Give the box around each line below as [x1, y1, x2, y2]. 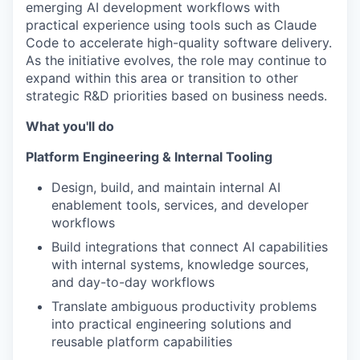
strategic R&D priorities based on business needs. [26, 88, 327, 104]
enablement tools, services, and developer [51, 197, 309, 213]
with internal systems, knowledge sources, [51, 256, 309, 272]
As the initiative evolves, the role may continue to [26, 52, 327, 68]
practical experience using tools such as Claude [26, 17, 317, 33]
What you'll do [26, 118, 114, 134]
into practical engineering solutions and [51, 316, 292, 332]
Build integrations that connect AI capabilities [51, 239, 328, 255]
